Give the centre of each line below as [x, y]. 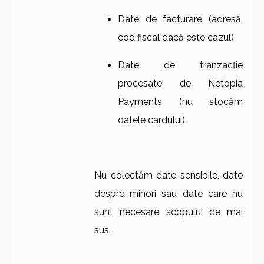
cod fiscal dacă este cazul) [176, 37]
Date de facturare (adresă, [180, 19]
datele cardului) [151, 120]
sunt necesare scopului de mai [169, 212]
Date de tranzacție [180, 65]
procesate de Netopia [180, 83]
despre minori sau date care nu [169, 194]
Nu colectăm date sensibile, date [169, 175]
